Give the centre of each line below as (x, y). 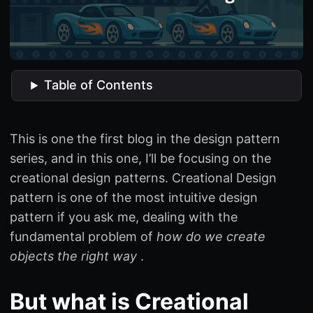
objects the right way (73, 256)
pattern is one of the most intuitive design (134, 197)
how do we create (211, 236)
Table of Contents (99, 85)
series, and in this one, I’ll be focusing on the (140, 158)
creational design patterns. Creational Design (143, 177)
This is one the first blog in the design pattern (145, 138)
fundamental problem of (83, 236)
